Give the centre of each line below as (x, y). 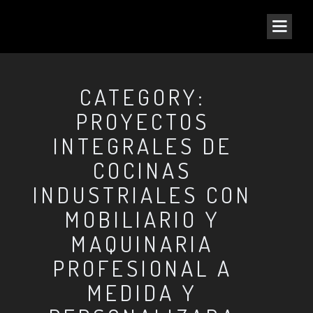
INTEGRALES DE (143, 146)
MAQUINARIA (143, 243)
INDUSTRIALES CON (143, 195)
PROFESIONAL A (143, 268)
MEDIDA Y (143, 292)
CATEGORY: (143, 97)
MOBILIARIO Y (143, 219)
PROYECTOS (143, 121)
